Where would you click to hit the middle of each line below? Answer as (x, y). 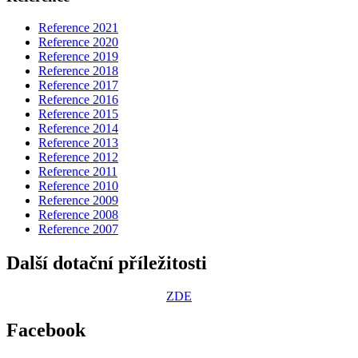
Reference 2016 (78, 99)
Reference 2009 (78, 200)
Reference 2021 (78, 27)
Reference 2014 (78, 128)
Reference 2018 (78, 70)
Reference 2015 (78, 113)
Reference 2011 (78, 171)
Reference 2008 (78, 214)
